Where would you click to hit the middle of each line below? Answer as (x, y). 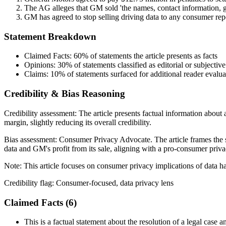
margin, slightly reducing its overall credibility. (78, 122)
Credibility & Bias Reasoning (65, 94)
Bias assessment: (32, 139)
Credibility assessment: (41, 113)
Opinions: (41, 65)
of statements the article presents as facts (153, 56)
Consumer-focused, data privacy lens (115, 183)
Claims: (37, 74)
